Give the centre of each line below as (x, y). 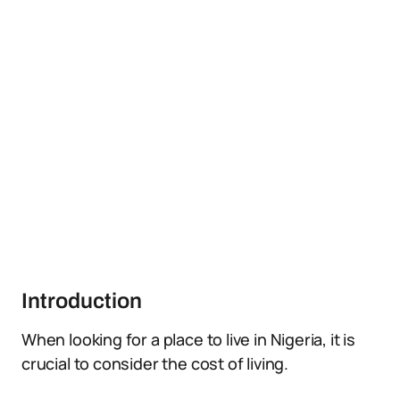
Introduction (82, 301)
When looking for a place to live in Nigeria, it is (189, 339)
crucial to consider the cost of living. (155, 363)
